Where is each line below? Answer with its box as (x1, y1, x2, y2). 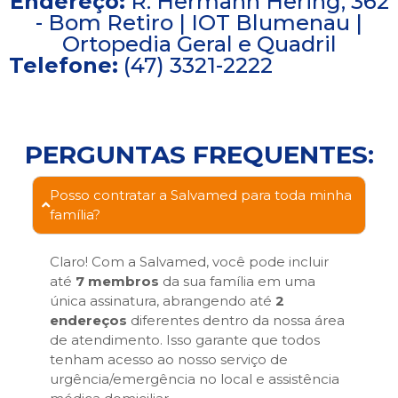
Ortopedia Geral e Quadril (61, 30, 337, 57)
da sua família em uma (159, 272, 315, 290)
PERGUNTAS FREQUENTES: (24, 139, 374, 170)
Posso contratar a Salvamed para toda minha (50, 186, 352, 203)
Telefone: (9, 52, 118, 78)
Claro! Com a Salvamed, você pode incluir (50, 252, 329, 270)
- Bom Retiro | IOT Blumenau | (36, 9, 362, 36)
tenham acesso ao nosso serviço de (50, 350, 288, 368)
